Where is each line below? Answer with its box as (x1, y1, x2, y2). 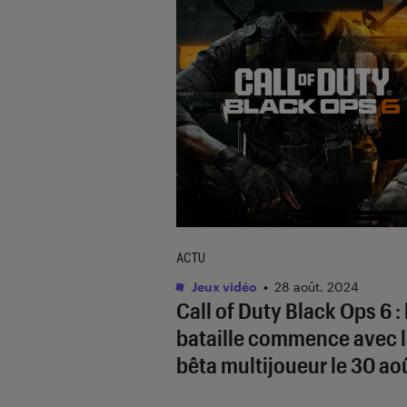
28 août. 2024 (274, 278, 359, 294)
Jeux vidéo (189, 278, 257, 294)
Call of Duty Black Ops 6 (176, 296, 392, 323)
